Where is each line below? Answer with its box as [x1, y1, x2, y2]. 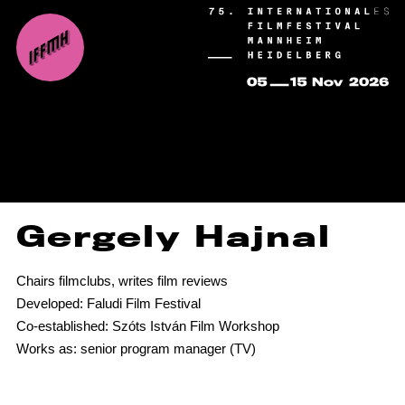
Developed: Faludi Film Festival [15, 296, 201, 311]
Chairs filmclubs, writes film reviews [15, 273, 228, 288]
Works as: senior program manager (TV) [15, 341, 256, 356]
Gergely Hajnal [15, 218, 331, 254]
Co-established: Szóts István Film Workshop [15, 318, 279, 334]
